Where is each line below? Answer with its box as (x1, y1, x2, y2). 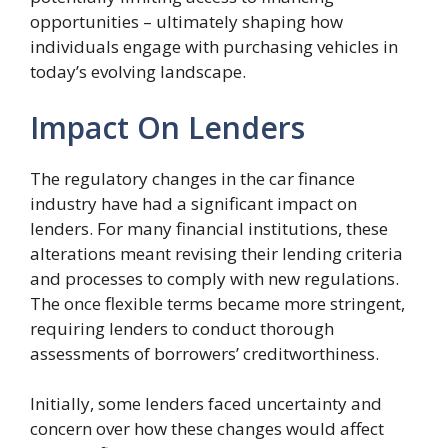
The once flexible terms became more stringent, (30, 291, 405, 315)
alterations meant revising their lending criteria (30, 241, 403, 265)
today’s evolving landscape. (30, 60, 246, 83)
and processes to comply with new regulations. (30, 266, 399, 290)
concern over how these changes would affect (30, 416, 384, 440)
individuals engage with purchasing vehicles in (30, 35, 398, 58)
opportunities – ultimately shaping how (30, 10, 343, 33)
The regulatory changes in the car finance (30, 166, 355, 190)
